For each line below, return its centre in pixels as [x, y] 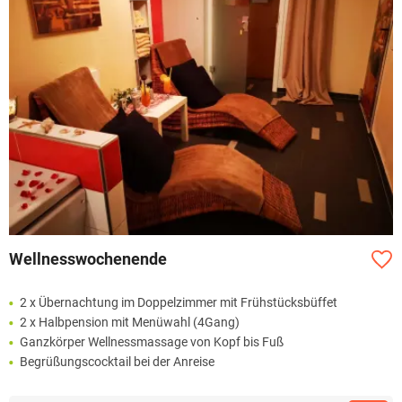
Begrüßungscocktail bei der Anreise [117, 362]
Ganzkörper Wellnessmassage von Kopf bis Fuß [152, 342]
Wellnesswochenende [88, 259]
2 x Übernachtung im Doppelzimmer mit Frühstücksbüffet [179, 303]
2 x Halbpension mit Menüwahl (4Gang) [130, 323]
